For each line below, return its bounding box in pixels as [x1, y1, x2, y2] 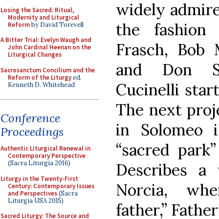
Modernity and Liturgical [8, 13, 79, 22]
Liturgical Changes [8, 50, 62, 59]
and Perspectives [8, 189, 57, 197]
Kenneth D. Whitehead [8, 80, 75, 89]
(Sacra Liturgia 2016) [8, 159, 70, 167]
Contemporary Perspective [8, 152, 86, 160]
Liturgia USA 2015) [8, 196, 64, 205]
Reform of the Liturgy [8, 73, 71, 82]
